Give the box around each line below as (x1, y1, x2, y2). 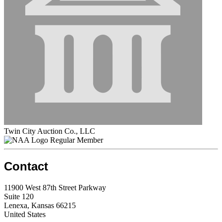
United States (4, 210, 46, 219)
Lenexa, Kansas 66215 (4, 201, 76, 210)
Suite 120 (4, 192, 34, 201)
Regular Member (50, 135, 103, 144)
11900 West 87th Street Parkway (4, 183, 106, 192)
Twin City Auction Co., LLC (4, 126, 95, 135)
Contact (4, 159, 48, 173)
